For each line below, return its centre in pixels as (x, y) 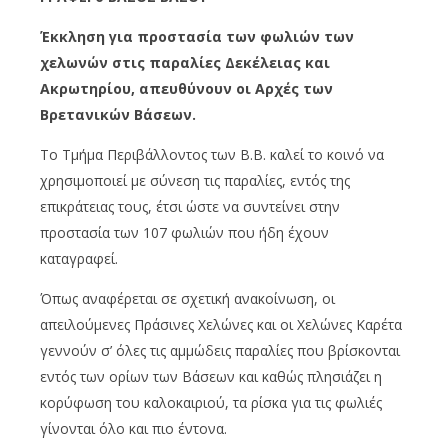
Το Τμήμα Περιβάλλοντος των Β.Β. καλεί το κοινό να (212, 154)
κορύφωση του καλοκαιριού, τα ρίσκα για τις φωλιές (211, 402)
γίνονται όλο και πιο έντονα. (133, 428)
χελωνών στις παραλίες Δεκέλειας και (185, 62)
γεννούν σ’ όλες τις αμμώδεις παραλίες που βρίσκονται (220, 350)
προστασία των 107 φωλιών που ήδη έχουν (184, 232)
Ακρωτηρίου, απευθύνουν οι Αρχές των (186, 88)
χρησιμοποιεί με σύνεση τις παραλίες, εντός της (195, 180)
